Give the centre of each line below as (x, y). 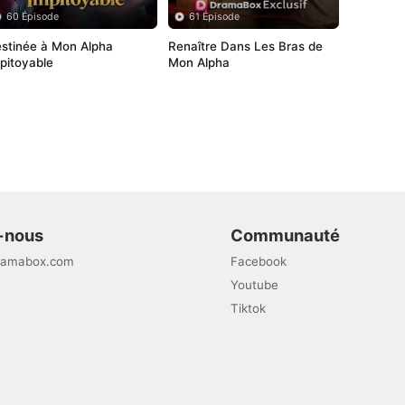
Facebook (258, 261)
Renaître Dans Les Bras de (245, 46)
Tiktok (248, 308)
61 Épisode (214, 16)
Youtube (254, 284)
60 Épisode (32, 16)
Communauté (285, 235)
